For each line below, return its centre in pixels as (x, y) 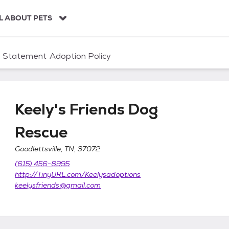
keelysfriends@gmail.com (58, 185)
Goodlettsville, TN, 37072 (58, 149)
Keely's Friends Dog (87, 109)
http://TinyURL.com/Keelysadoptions (78, 174)
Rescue (41, 132)
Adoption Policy (80, 56)
